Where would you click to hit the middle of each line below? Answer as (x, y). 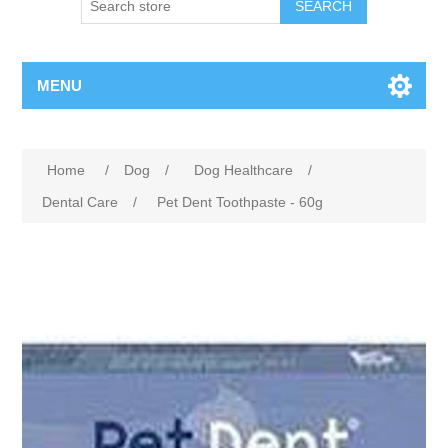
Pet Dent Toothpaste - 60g (240, 202)
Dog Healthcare (244, 170)
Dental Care (80, 202)
